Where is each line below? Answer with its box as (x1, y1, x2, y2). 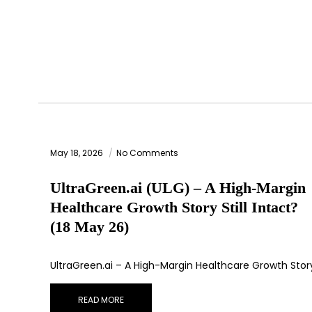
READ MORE (78, 294, 124, 306)
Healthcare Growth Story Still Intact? (50, 198, 298, 217)
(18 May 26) (50, 218, 129, 236)
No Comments (116, 147, 178, 159)
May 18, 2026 (50, 147, 105, 159)
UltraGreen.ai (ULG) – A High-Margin (50, 179, 306, 197)
